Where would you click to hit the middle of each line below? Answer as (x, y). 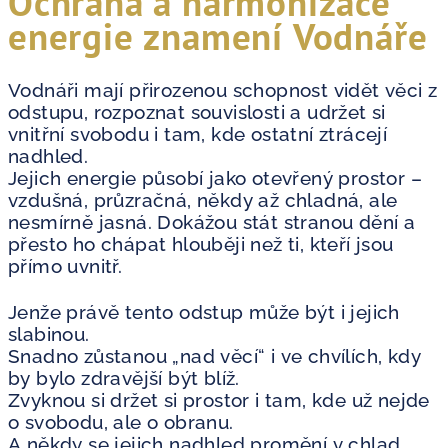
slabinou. (49, 333)
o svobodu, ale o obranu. (121, 421)
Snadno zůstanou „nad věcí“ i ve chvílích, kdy (214, 355)
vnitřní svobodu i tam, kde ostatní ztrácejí (198, 133)
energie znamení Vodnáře (218, 35)
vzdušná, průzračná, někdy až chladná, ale (203, 199)
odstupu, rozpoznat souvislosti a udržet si (197, 111)
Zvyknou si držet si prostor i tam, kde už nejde (219, 399)
